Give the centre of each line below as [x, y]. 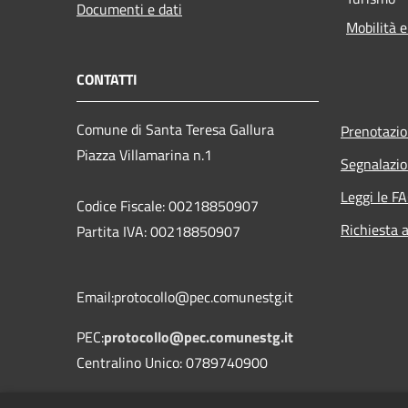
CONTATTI [107, 79]
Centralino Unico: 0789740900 [172, 362]
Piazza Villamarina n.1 [144, 154]
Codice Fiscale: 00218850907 [168, 205]
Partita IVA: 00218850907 [158, 231]
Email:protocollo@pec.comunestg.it [185, 296]
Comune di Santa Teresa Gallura [175, 129]
